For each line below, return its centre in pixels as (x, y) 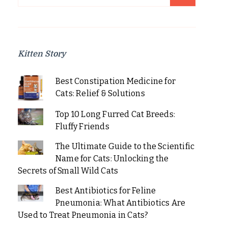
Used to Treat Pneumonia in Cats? (83, 215)
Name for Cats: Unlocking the (112, 159)
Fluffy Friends (82, 126)
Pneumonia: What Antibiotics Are (120, 203)
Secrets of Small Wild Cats (68, 171)
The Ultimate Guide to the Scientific (125, 146)
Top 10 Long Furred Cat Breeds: (115, 114)
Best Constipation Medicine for (115, 81)
